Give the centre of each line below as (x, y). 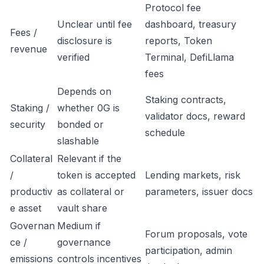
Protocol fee (173, 8)
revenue (29, 49)
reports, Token (179, 41)
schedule (165, 133)
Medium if (79, 226)
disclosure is (85, 41)
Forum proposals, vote (196, 234)
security (28, 124)
